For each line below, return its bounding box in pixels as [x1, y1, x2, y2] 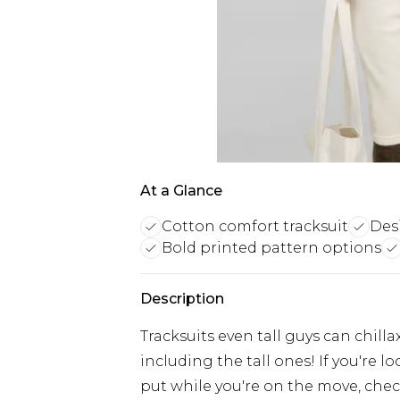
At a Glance [140, 182, 222, 199]
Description [140, 290, 224, 307]
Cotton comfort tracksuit [162, 218, 348, 235]
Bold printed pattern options [162, 239, 381, 256]
